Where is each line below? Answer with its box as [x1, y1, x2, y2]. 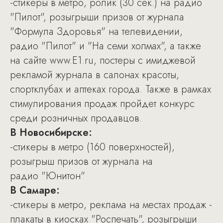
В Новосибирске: [10, 125, 92, 140]
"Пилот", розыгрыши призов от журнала [10, 10, 184, 24]
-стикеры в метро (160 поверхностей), [10, 140, 175, 154]
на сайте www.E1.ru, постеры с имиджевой [10, 53, 196, 68]
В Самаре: [10, 183, 60, 198]
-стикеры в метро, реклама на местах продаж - [10, 198, 212, 212]
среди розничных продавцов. [10, 111, 142, 125]
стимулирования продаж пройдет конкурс [10, 97, 195, 111]
